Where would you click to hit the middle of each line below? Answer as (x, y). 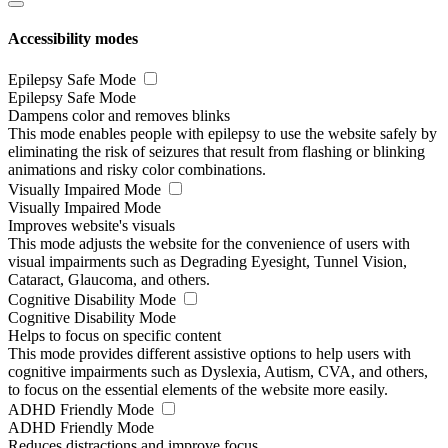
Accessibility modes (73, 38)
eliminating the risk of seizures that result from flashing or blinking (216, 151)
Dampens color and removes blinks (119, 115)
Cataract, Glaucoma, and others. (109, 279)
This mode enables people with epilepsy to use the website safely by (222, 133)
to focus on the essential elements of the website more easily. (198, 389)
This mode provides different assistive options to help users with (209, 353)
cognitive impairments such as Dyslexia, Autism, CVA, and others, (218, 371)
